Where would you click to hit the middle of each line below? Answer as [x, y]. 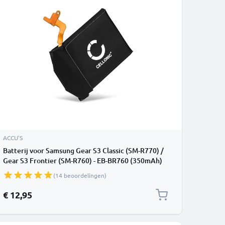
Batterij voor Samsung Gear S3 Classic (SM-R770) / [83, 150]
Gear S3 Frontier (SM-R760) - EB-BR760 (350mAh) [83, 160]
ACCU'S [13, 138]
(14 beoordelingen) [80, 175]
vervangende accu [32, 171]
